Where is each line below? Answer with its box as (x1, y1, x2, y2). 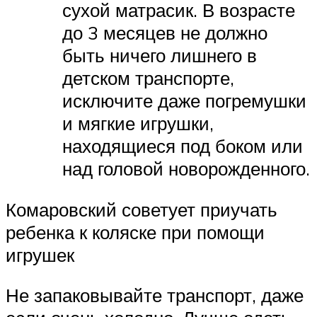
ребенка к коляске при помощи (6, 220, 265, 243)
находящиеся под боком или (62, 134, 303, 158)
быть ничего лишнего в (62, 44, 257, 67)
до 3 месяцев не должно (62, 21, 267, 45)
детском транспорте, (62, 67, 234, 90)
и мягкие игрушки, (62, 112, 214, 135)
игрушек (6, 243, 74, 266)
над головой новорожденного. (62, 157, 310, 180)
